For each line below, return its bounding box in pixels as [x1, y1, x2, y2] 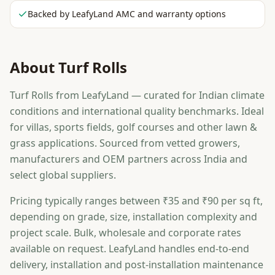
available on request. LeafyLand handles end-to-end [10, 241, 249, 255]
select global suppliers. [10, 168, 116, 182]
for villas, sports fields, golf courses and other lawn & [10, 120, 257, 134]
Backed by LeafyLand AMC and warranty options [28, 7, 226, 20]
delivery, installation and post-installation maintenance [10, 257, 263, 271]
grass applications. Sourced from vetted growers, [10, 136, 240, 150]
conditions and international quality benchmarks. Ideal [10, 104, 264, 118]
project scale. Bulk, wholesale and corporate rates [10, 225, 241, 239]
